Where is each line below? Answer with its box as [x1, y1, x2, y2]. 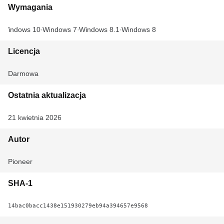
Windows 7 [42, 25, 77, 33]
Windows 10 [2, 25, 40, 33]
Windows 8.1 [79, 25, 119, 33]
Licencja [8, 47, 40, 55]
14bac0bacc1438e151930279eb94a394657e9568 [8, 202, 148, 209]
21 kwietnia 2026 [8, 113, 61, 121]
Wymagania [8, 3, 52, 11]
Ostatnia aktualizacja [8, 91, 86, 99]
